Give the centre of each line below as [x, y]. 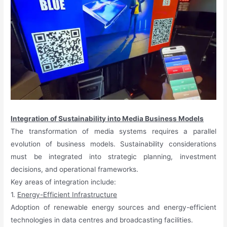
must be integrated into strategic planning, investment [113, 156]
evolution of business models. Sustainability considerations [113, 144]
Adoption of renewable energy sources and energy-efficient [113, 207]
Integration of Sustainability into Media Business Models [107, 118]
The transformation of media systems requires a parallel [113, 131]
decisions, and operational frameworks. [75, 169]
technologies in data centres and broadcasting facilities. [102, 220]
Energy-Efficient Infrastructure [67, 194]
